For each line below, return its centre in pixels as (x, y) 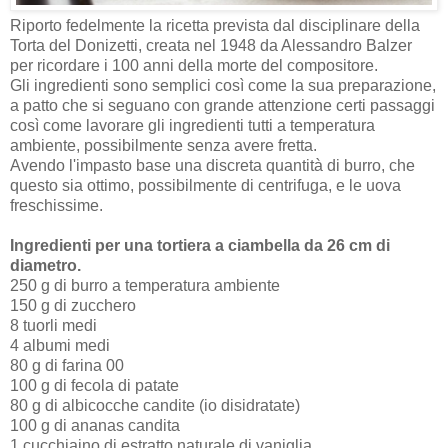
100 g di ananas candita (95, 426)
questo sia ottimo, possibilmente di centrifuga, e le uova (205, 186)
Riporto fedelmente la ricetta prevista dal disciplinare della (215, 26)
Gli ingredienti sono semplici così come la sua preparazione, (223, 86)
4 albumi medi (60, 346)
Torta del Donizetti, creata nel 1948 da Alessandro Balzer (211, 46)
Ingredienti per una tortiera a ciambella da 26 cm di (200, 246)
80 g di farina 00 (67, 366)
